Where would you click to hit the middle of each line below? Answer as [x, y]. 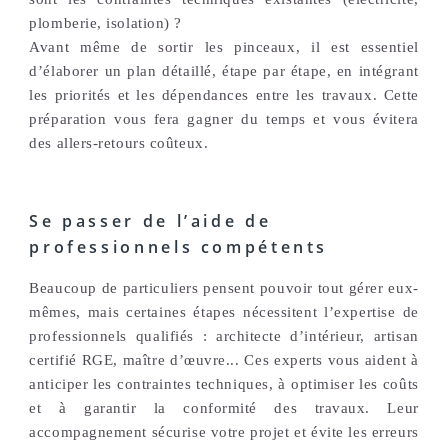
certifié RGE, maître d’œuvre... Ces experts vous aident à [224, 360]
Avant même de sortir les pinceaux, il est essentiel [224, 46]
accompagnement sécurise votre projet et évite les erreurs [224, 432]
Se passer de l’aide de [150, 221]
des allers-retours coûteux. [119, 142]
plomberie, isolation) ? [105, 22]
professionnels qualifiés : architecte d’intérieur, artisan [224, 336]
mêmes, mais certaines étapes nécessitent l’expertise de [224, 312]
